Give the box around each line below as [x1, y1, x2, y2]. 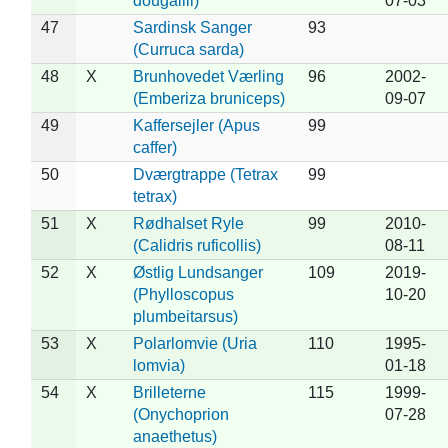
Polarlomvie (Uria [132, 334, 257, 352]
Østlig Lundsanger [132, 263, 263, 281]
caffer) [132, 138, 177, 156]
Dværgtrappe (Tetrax [132, 165, 278, 183]
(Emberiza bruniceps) [132, 89, 285, 107]
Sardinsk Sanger [132, 18, 252, 36]
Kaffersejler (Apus [132, 116, 260, 134]
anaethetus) [132, 427, 217, 445]
